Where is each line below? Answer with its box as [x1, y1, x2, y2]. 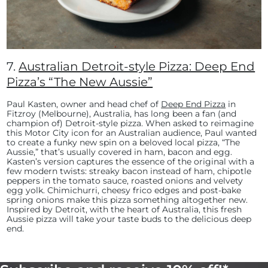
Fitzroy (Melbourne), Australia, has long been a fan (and [7, 108, 237, 119]
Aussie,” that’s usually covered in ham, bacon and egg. [7, 146, 233, 157]
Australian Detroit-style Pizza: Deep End [19, 59, 255, 74]
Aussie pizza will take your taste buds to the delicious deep [7, 213, 252, 224]
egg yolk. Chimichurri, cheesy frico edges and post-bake [7, 184, 242, 196]
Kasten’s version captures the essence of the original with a [7, 156, 255, 167]
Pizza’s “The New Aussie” [7, 74, 153, 89]
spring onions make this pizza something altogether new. [7, 194, 248, 205]
